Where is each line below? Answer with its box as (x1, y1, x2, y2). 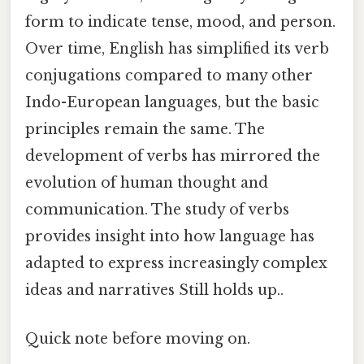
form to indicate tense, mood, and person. (25, 13, 336, 32)
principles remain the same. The (25, 120, 265, 139)
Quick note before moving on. (25, 329, 250, 348)
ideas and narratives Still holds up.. (25, 281, 284, 300)
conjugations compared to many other (25, 67, 313, 85)
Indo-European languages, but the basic (25, 93, 319, 112)
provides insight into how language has (25, 227, 314, 246)
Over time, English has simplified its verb (25, 40, 329, 58)
